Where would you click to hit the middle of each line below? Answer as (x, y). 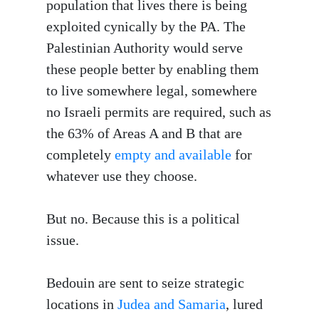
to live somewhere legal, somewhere (152, 91)
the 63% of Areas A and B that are (144, 134)
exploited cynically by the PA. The (146, 27)
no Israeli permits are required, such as (159, 112)
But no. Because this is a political (143, 219)
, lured (244, 304)
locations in (82, 304)
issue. (63, 240)
